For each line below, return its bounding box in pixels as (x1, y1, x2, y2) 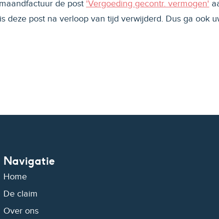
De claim (3, 189, 38, 199)
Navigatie (3, 153, 55, 168)
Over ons (3, 206, 39, 216)
